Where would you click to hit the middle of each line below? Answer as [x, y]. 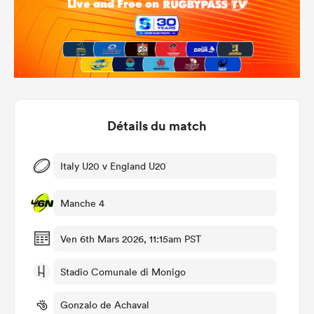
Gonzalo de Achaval [105, 305]
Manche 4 [82, 203]
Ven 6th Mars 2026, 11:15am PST [131, 239]
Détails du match [157, 125]
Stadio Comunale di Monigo [123, 272]
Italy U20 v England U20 [113, 166]
